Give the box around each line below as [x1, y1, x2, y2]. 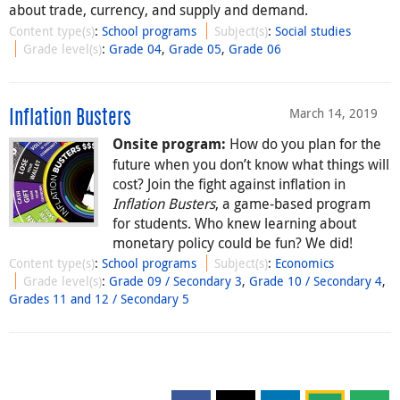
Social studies [275, 21, 352, 39]
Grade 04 [109, 39, 162, 57]
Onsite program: [112, 135, 226, 153]
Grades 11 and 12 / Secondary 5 [9, 290, 189, 308]
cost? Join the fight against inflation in [112, 173, 346, 194]
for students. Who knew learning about [112, 212, 356, 233]
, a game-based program [215, 193, 371, 213]
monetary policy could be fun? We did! [112, 232, 353, 253]
